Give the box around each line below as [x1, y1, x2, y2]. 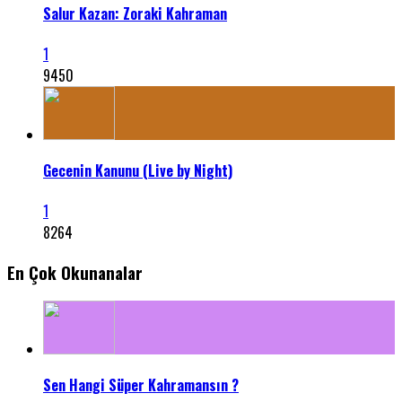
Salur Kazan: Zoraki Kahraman [43, 3, 227, 25]
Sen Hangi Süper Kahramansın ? [43, 373, 239, 396]
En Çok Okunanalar [7, 259, 143, 284]
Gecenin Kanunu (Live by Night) [43, 159, 232, 181]
